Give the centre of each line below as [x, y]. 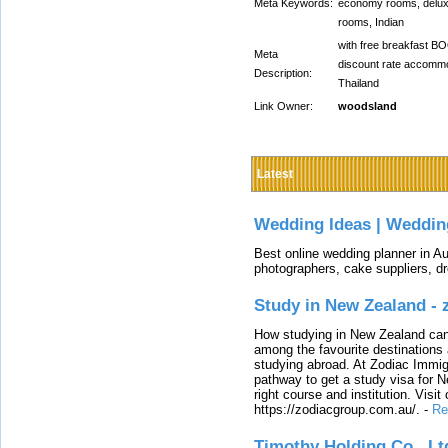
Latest [275, 174]
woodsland [367, 106]
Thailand [358, 83]
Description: [283, 73]
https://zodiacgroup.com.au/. [337, 409]
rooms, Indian [371, 22]
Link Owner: [283, 106]
